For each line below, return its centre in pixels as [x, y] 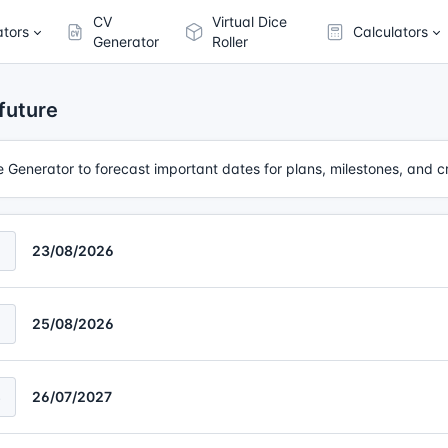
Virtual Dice [250, 21]
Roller [230, 41]
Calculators [390, 31]
